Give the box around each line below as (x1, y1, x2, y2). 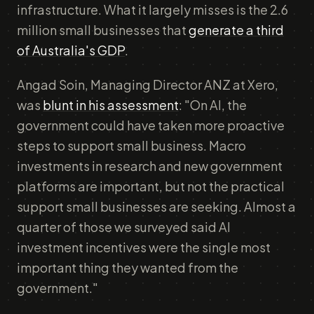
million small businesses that (17, 22, 189, 38)
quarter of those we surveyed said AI (17, 219, 231, 235)
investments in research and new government (17, 158, 282, 174)
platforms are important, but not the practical (17, 178, 285, 194)
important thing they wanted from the (17, 259, 238, 275)
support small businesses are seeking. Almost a (17, 198, 296, 214)
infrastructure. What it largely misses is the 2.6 (17, 1, 288, 18)
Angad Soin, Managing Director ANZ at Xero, (17, 76, 278, 93)
